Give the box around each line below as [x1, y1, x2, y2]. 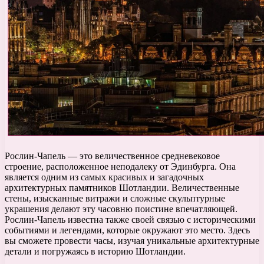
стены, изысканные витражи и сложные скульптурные [5, 193, 225, 204]
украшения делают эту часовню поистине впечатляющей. [5, 204, 237, 214]
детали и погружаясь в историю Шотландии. [5, 246, 186, 257]
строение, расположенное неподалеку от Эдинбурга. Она [5, 161, 236, 172]
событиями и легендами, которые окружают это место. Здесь [5, 225, 250, 236]
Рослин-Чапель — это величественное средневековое [5, 151, 220, 161]
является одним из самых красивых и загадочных [5, 172, 204, 183]
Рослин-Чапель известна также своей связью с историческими [5, 214, 256, 225]
